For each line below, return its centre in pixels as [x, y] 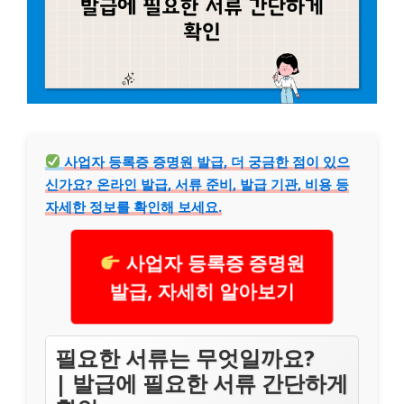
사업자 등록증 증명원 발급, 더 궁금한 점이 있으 [207, 161]
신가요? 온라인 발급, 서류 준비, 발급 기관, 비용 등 [197, 184]
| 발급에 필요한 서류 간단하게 [202, 382]
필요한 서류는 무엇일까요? [185, 357]
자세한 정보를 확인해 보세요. [133, 206]
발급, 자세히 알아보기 [202, 291]
